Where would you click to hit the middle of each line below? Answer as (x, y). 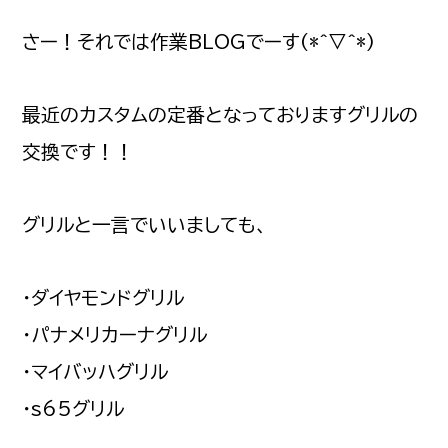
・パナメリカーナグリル (115, 335)
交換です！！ (78, 152)
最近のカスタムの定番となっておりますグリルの (220, 115)
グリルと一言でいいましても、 (145, 225)
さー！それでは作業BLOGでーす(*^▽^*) (199, 42)
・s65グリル (73, 409)
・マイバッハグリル (95, 372)
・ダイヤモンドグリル (103, 298)
